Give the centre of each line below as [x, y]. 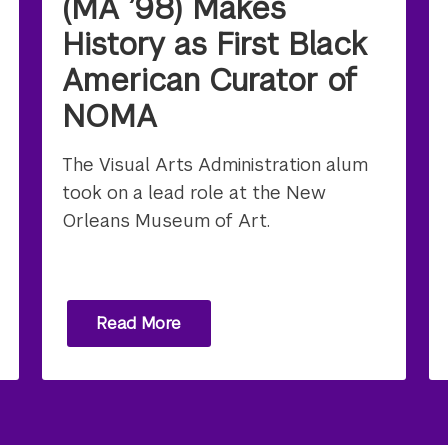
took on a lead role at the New [194, 193]
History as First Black [215, 45]
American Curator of [210, 81]
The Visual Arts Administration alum [215, 165]
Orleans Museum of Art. [166, 221]
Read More [139, 323]
